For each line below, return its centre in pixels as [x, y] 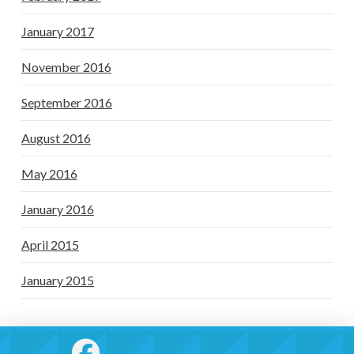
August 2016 [56, 138]
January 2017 [57, 32]
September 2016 [66, 103]
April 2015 [50, 245]
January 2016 [57, 209]
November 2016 [66, 67]
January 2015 [57, 281]
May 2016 [49, 174]
